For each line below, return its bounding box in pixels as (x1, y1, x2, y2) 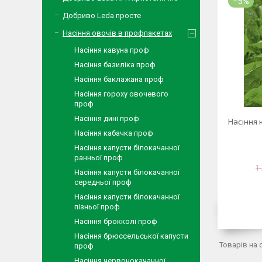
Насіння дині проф (74, 114, 139, 123)
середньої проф (74, 178, 132, 187)
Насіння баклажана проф (74, 75, 164, 84)
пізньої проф (74, 202, 120, 211)
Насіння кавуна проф (74, 46, 149, 54)
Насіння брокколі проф (74, 217, 157, 226)
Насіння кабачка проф (74, 129, 153, 137)
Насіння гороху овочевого (74, 89, 168, 98)
